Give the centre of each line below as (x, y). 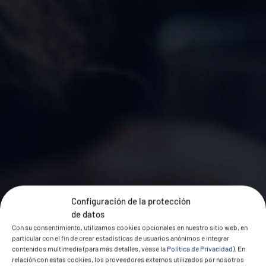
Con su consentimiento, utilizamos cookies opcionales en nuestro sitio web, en (130, 227)
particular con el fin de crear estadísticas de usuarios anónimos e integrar (121, 238)
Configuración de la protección (131, 201)
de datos (88, 214)
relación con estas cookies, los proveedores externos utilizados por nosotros (128, 259)
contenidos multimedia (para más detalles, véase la (89, 248)
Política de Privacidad (200, 248)
